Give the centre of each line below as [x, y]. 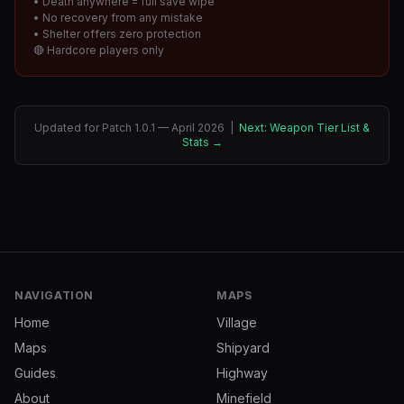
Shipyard [243, 348]
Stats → [202, 142]
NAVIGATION [54, 295]
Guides [35, 373]
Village [237, 322]
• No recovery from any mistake [118, 18]
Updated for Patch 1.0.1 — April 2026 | [137, 128]
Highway [242, 373]
